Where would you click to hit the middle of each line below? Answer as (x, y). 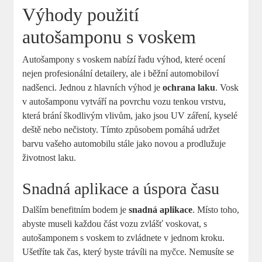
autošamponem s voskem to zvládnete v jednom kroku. (124, 237)
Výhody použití (81, 14)
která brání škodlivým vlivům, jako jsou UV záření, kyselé (130, 115)
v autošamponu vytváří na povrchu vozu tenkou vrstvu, (124, 101)
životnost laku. (49, 157)
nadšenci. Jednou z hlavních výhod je (93, 87)
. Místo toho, (216, 209)
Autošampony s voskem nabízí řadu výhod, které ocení (124, 59)
